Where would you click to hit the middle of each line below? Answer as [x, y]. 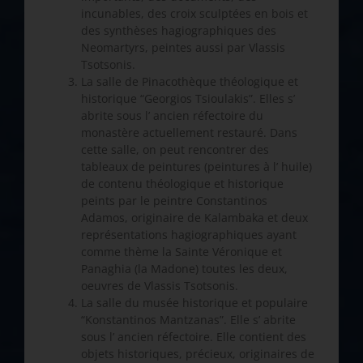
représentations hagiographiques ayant [189, 235]
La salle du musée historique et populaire [194, 303]
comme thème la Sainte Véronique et [181, 252]
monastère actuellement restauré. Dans [189, 133]
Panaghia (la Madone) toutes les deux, [184, 269]
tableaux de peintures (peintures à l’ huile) [196, 167]
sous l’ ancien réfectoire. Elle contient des [194, 337]
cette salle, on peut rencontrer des [175, 150]
